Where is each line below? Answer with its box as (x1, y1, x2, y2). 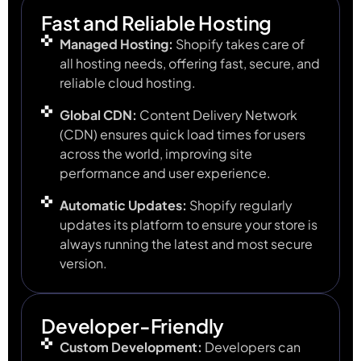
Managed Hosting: (59, 35, 173, 53)
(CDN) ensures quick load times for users (59, 126, 305, 143)
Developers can (204, 338, 301, 356)
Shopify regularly (186, 197, 293, 214)
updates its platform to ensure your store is (59, 216, 317, 234)
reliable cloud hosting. (59, 74, 196, 92)
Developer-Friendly (41, 313, 225, 338)
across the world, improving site (59, 145, 252, 163)
